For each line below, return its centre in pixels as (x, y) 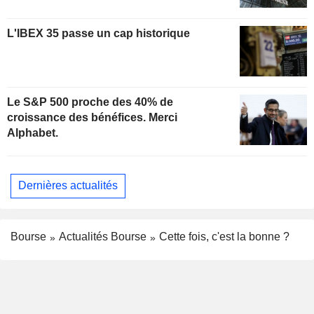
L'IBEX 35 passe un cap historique (98, 33)
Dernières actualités (68, 186)
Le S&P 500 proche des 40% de (90, 102)
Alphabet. (33, 132)
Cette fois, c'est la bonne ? (224, 236)
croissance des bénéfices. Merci (92, 117)
